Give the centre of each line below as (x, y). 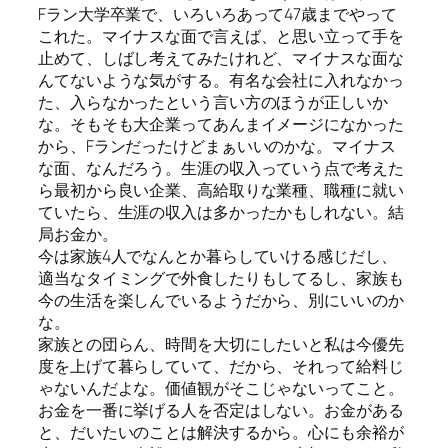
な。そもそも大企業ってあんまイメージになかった (221, 124)
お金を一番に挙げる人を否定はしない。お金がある (221, 410)
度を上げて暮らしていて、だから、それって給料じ (221, 366)
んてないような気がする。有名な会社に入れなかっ (221, 80)
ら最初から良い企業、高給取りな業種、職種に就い (221, 190)
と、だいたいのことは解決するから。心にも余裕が (221, 432)
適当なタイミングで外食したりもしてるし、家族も (221, 278)
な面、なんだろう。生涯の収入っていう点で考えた (221, 168)
